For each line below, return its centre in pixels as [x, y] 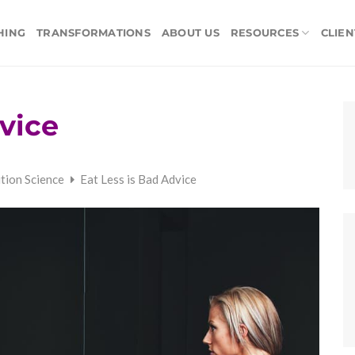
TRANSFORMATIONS [94, 32]
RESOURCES [265, 32]
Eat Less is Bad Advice [138, 179]
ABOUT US [190, 32]
